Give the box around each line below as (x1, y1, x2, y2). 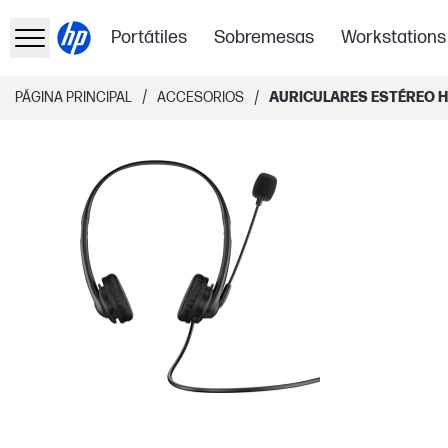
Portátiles (111, 27, 188, 48)
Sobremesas (214, 27, 315, 48)
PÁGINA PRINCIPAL (15, 89, 132, 106)
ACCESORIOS (157, 89, 244, 106)
